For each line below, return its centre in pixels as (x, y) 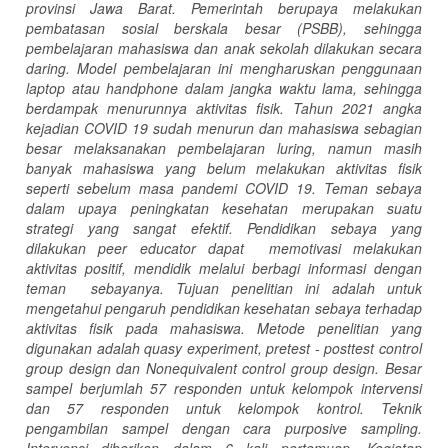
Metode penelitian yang (340, 327)
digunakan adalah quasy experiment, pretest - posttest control (224, 347)
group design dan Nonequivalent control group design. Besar (224, 367)
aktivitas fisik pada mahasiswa (133, 327)
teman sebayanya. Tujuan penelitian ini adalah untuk (224, 287)
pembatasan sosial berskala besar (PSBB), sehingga (224, 27)
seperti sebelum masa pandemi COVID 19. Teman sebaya (224, 187)
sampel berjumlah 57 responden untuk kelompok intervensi (224, 387)
